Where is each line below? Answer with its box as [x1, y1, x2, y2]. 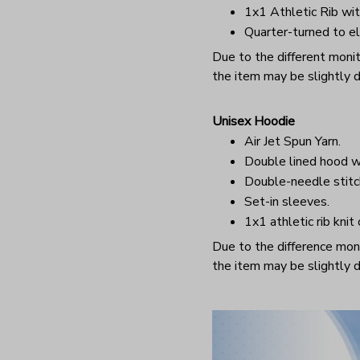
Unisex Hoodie [212, 112, 295, 130]
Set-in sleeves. [244, 192, 329, 211]
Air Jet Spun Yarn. [244, 132, 341, 150]
